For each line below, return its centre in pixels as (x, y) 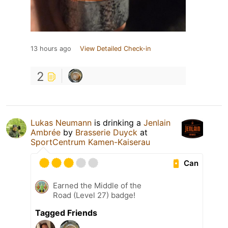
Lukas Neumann (61, 123)
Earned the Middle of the (97, 186)
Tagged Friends (66, 213)
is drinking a (118, 123)
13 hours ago (51, 49)
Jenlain (157, 123)
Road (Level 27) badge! (94, 195)
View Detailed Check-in (115, 49)
